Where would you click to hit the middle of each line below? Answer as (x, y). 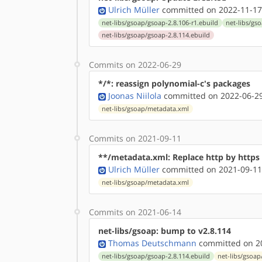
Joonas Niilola (135, 96)
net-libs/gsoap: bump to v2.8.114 (165, 231)
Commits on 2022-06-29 (135, 65)
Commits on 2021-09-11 (135, 138)
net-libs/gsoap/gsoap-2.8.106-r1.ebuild (160, 23)
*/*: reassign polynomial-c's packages (174, 83)
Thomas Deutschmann (152, 243)
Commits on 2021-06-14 (135, 212)
